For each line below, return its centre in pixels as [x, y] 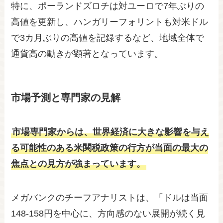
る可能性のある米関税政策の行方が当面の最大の [110, 148]
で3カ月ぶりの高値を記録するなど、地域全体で [108, 38]
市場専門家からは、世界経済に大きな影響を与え [111, 132]
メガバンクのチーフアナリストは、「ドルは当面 [110, 198]
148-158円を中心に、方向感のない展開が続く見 [108, 214]
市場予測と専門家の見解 [66, 97]
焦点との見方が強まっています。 [78, 164]
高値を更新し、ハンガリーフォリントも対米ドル [110, 22]
